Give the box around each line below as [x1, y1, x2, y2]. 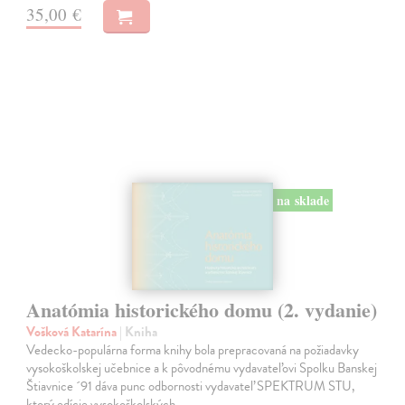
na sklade [276, 190, 329, 210]
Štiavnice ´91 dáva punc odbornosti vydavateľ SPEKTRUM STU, [26, 376, 356, 397]
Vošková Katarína [26, 322, 120, 343]
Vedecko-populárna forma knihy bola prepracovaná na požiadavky [26, 340, 360, 361]
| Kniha [119, 322, 158, 343]
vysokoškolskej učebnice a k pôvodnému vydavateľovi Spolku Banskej [26, 358, 378, 379]
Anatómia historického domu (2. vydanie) [26, 295, 378, 325]
